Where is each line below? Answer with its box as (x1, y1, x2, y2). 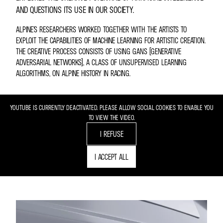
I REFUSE (100, 129, 123, 139)
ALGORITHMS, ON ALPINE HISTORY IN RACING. (16, 68, 130, 78)
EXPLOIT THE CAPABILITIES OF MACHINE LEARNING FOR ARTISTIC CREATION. (16, 35, 206, 45)
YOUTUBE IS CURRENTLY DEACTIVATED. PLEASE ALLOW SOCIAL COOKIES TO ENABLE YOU (9, 103, 214, 111)
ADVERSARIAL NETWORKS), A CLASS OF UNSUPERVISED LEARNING (16, 57, 187, 67)
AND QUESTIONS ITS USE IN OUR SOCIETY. (16, 4, 134, 15)
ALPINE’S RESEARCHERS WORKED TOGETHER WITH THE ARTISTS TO (16, 24, 187, 34)
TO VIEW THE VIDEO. (88, 113, 135, 121)
